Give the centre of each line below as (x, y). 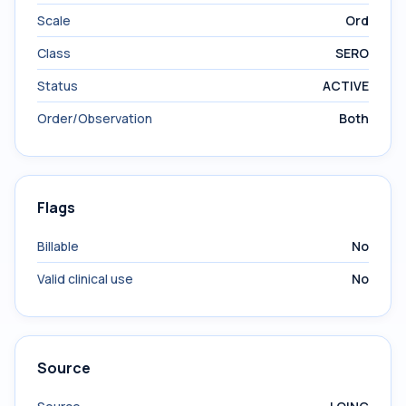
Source (64, 368)
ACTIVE (346, 86)
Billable (58, 246)
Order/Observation (95, 118)
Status (58, 86)
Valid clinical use (85, 279)
